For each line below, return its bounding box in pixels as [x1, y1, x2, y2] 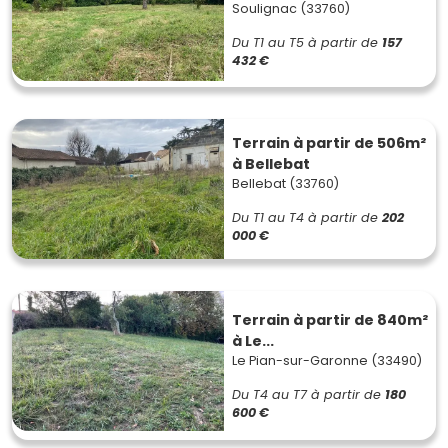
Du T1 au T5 [232, 34, 304, 51]
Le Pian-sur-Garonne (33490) [232, 351, 422, 369]
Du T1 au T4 [232, 209, 304, 226]
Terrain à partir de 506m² [232, 133, 426, 153]
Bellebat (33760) [232, 175, 339, 192]
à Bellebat [232, 154, 310, 174]
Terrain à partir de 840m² [232, 309, 428, 330]
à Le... [232, 330, 274, 351]
